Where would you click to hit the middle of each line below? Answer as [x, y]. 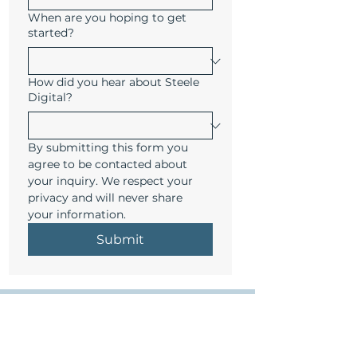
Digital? [50, 97]
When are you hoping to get [107, 18]
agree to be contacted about [108, 164]
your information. [77, 214]
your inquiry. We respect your [110, 181]
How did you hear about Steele [114, 82]
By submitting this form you [108, 147]
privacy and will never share [105, 198]
